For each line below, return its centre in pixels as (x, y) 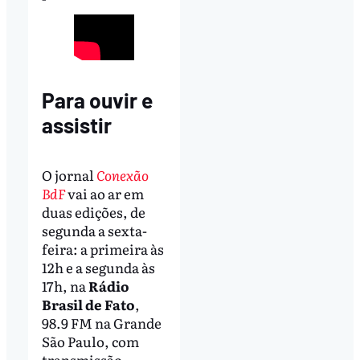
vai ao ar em (104, 194)
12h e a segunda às (98, 268)
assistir (76, 125)
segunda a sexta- (94, 231)
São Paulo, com (90, 342)
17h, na (65, 286)
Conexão (122, 175)
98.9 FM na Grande (101, 323)
